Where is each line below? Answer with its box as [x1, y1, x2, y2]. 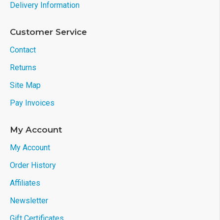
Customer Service [10, 27, 87, 37]
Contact [10, 45, 36, 55]
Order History [10, 161, 56, 170]
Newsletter [10, 196, 48, 205]
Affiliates [10, 178, 40, 188]
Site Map [10, 81, 41, 90]
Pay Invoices [10, 98, 55, 108]
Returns [10, 63, 36, 72]
